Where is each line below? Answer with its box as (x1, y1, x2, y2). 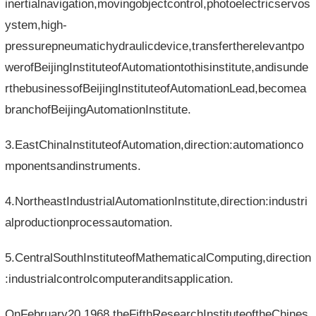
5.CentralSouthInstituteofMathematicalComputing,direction (4, 251, 311, 264)
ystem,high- (4, 18, 67, 31)
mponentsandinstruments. (4, 159, 141, 172)
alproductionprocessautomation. (4, 216, 173, 229)
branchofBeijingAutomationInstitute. (4, 103, 191, 116)
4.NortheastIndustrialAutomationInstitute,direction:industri (4, 195, 308, 207)
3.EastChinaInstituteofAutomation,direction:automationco (4, 138, 303, 151)
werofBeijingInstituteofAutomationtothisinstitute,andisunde (4, 61, 308, 73)
